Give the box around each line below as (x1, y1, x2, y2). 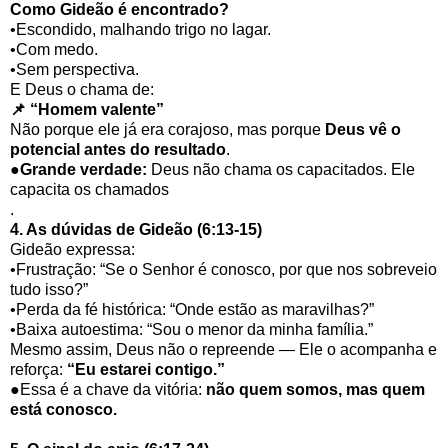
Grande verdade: (20, 161, 147, 179)
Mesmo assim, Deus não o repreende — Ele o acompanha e (10, 341, 437, 359)
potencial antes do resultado (10, 141, 226, 159)
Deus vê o (325, 121, 401, 139)
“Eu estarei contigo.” (67, 361, 225, 379)
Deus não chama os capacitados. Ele (147, 161, 415, 179)
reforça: (10, 361, 67, 379)
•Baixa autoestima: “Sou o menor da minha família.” (10, 321, 373, 339)
